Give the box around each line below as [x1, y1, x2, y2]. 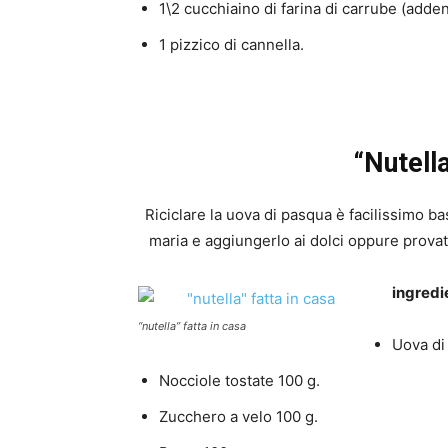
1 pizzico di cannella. [159, 35, 304, 55]
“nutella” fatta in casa [138, 319, 246, 334]
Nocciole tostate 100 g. [159, 371, 320, 391]
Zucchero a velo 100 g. [159, 407, 318, 427]
